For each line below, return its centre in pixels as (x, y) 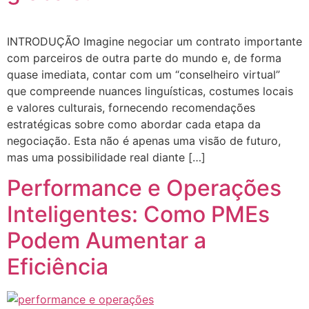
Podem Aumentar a (107, 241)
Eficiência (58, 267)
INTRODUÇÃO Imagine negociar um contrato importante (154, 42)
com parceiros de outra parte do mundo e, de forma (144, 58)
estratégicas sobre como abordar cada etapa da (134, 124)
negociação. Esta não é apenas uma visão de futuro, (144, 141)
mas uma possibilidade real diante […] (106, 158)
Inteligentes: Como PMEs (138, 215)
